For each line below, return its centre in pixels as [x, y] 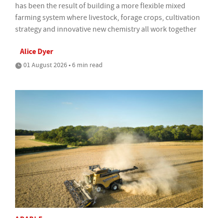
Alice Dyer [36, 52]
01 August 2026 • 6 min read [62, 65]
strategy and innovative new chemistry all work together [106, 29]
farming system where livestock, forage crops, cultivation [108, 18]
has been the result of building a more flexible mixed [100, 6]
